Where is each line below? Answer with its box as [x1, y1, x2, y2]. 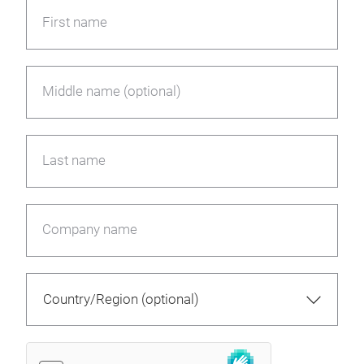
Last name [42, 153, 106, 168]
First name [42, 15, 107, 30]
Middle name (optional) [42, 84, 181, 99]
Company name [42, 222, 137, 237]
